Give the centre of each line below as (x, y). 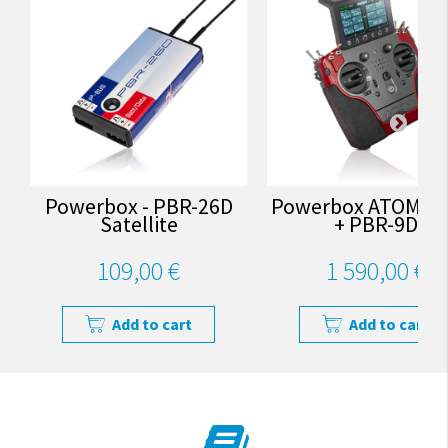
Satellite (138, 223)
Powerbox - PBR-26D (138, 205)
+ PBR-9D (375, 223)
